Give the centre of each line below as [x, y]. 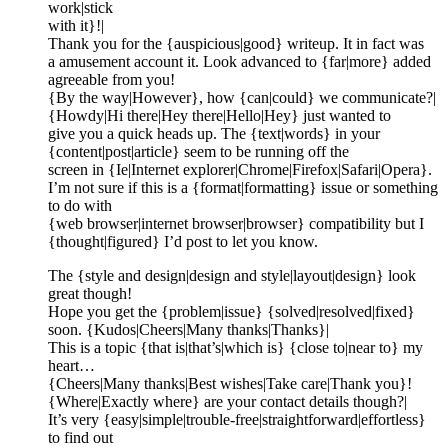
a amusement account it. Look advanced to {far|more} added [239, 61]
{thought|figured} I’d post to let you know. [183, 241]
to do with [80, 205]
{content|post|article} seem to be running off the [198, 151]
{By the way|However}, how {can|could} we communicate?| [242, 97]
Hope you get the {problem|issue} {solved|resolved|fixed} [231, 311]
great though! [90, 293]
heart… [71, 365]
